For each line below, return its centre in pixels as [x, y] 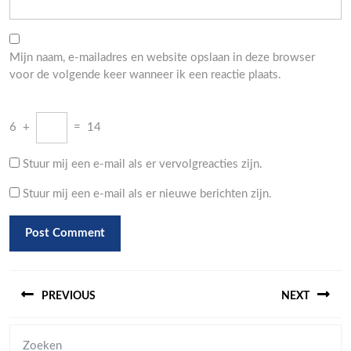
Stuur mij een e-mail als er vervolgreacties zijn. [143, 164]
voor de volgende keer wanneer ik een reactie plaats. [145, 75]
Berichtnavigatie [86, 278]
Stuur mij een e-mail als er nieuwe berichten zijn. [147, 194]
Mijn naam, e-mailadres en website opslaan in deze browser [162, 58]
